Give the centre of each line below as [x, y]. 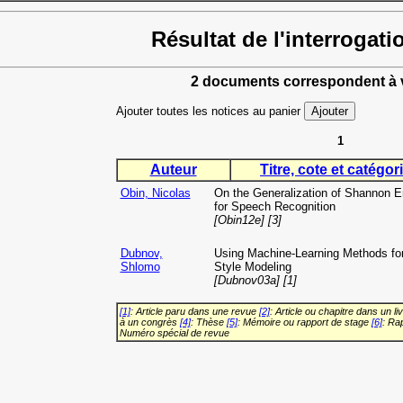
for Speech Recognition [274, 207]
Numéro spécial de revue [174, 333]
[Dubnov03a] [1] [255, 281]
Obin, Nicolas [155, 193]
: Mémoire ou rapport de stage [304, 322]
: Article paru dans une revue [194, 312]
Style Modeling [252, 267]
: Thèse [208, 322]
